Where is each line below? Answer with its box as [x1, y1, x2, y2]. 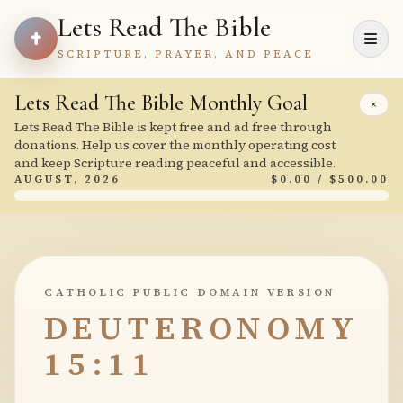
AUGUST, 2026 [14, 172, 121, 186]
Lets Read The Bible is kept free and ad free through [14, 118, 332, 136]
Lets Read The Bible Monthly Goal [14, 90, 308, 116]
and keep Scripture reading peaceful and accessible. [14, 154, 336, 172]
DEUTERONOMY [44, 306, 359, 350]
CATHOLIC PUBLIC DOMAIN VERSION [44, 285, 336, 300]
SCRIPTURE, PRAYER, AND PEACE [58, 47, 314, 61]
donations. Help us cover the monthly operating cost [14, 136, 336, 154]
